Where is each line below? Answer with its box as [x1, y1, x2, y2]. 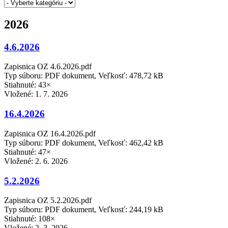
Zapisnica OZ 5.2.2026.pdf [4, 196, 92, 205]
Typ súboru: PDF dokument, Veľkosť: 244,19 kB [4, 205, 163, 214]
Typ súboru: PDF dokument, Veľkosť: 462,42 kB [4, 138, 163, 147]
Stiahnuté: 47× [4, 147, 51, 156]
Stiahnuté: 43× [4, 80, 51, 90]
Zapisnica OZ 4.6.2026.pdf [4, 62, 92, 71]
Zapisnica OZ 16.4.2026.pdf [4, 129, 96, 138]
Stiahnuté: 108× [4, 214, 55, 223]
